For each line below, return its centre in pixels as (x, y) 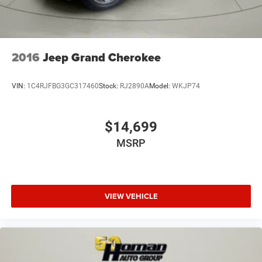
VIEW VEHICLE (131, 196)
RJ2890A (135, 86)
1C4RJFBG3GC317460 (63, 86)
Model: (161, 86)
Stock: (109, 86)
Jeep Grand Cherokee (102, 57)
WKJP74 (186, 86)
